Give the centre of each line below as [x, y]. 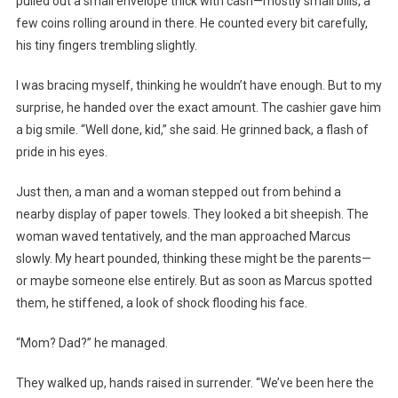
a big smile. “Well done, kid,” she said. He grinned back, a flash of [192, 130]
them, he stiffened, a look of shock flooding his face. [161, 303]
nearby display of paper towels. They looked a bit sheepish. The [192, 215]
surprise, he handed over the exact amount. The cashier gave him [198, 108]
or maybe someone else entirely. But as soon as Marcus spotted [194, 281]
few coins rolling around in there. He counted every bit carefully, [191, 24]
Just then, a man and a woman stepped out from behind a [178, 192]
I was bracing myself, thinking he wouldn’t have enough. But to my [199, 86]
